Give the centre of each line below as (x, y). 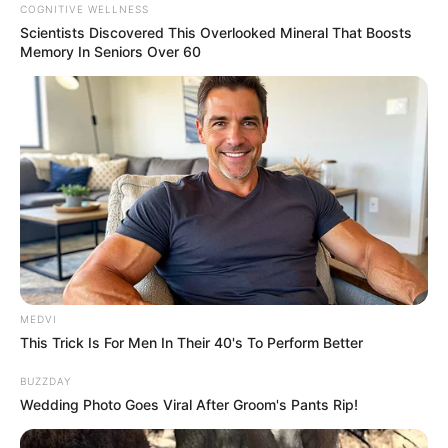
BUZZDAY (45, 381)
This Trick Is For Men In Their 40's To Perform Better (191, 343)
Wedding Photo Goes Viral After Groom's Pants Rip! (189, 405)
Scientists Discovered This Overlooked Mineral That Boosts (216, 32)
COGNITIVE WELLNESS (84, 8)
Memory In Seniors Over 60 (110, 51)
